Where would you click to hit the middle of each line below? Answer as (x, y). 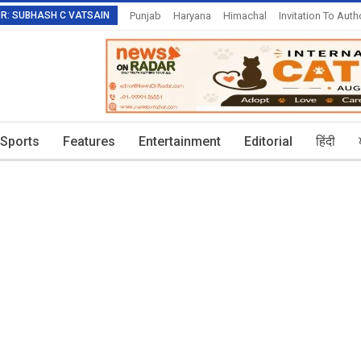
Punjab (145, 16)
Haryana (192, 16)
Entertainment (180, 141)
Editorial (268, 141)
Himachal (245, 16)
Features (89, 141)
